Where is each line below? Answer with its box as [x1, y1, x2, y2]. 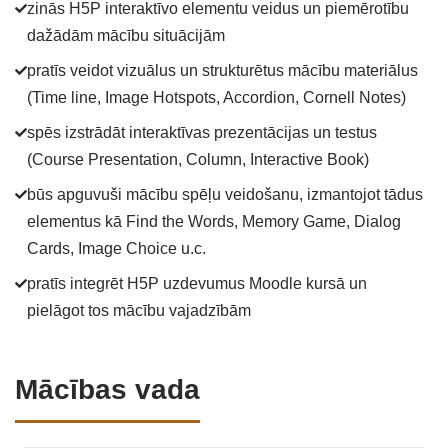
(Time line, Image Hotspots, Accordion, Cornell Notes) [27, 89, 406, 106]
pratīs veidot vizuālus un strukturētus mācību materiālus [27, 62, 418, 79]
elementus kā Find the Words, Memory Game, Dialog [27, 213, 401, 230]
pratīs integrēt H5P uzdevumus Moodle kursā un [27, 275, 367, 292]
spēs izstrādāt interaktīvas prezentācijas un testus [27, 124, 377, 141]
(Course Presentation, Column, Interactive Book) [27, 151, 369, 168]
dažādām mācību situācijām [27, 27, 225, 44]
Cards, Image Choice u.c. [27, 240, 206, 257]
